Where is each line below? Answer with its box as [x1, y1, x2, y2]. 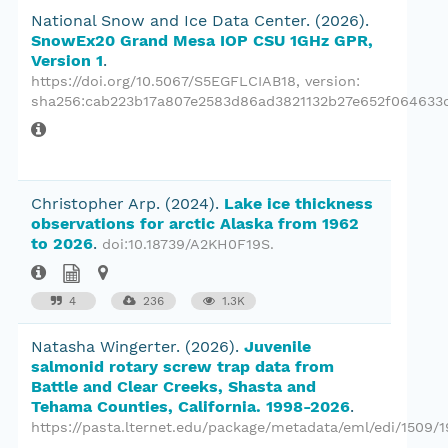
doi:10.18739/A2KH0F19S [102, 236, 270, 252]
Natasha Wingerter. [31, 337, 185, 356]
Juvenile [244, 337, 311, 356]
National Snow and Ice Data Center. [31, 11, 315, 30]
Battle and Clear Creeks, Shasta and [31, 377, 316, 396]
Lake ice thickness [224, 194, 373, 213]
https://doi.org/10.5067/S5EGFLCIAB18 [31, 73, 296, 89]
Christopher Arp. [31, 194, 165, 213]
